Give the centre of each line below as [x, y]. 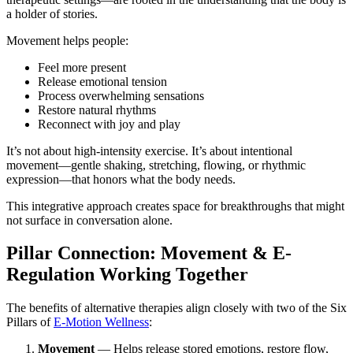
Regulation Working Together [127, 275]
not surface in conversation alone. [89, 220]
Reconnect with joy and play [109, 124]
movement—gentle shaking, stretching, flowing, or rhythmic [156, 165]
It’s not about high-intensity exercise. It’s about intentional [149, 150]
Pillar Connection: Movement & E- [149, 253]
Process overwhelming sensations [121, 95]
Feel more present [82, 67]
